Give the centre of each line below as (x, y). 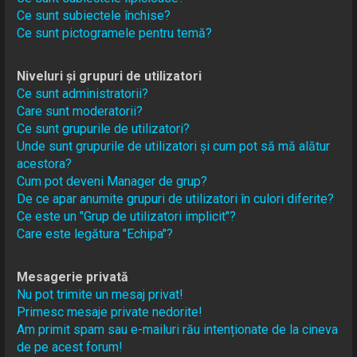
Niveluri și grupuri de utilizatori (110, 76)
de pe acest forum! (70, 347)
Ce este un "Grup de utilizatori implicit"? (127, 217)
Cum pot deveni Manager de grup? (112, 182)
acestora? (45, 164)
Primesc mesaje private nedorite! (110, 312)
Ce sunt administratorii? (83, 94)
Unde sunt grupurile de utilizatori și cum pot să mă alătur (174, 147)
